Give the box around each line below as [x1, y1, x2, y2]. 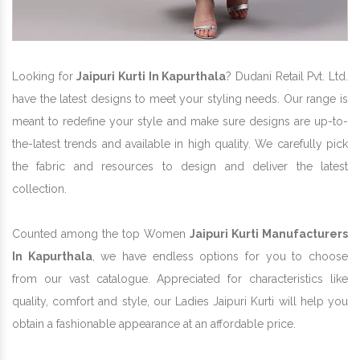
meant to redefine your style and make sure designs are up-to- [12, 114, 348, 128]
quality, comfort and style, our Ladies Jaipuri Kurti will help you [12, 294, 348, 308]
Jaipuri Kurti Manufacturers [190, 227, 348, 240]
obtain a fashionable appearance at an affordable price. [12, 317, 296, 330]
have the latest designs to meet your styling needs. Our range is [12, 92, 348, 105]
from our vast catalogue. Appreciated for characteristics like [12, 272, 348, 285]
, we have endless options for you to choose [92, 249, 349, 263]
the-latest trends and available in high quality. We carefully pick [12, 137, 348, 150]
